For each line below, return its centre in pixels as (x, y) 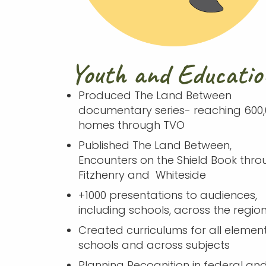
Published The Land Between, (155, 145)
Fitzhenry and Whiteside (142, 175)
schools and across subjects (154, 245)
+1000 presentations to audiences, (167, 195)
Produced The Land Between (155, 95)
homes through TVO (131, 125)
